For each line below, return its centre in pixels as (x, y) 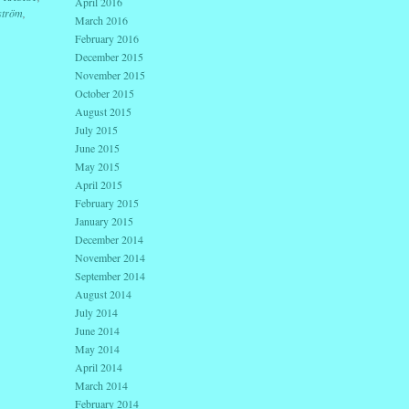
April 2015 (99, 185)
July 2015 (96, 130)
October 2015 (105, 94)
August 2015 (103, 112)
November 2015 (110, 75)
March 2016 (101, 21)
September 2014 (110, 276)
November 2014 (110, 258)
